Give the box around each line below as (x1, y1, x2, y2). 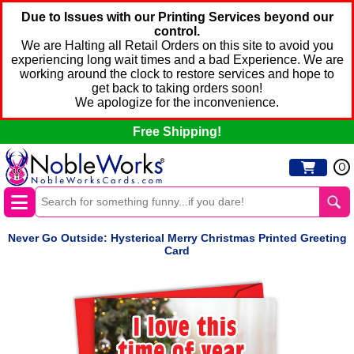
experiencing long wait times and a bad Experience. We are (10, 53, 344, 66)
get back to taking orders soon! (92, 81, 262, 95)
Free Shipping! (133, 125, 221, 138)
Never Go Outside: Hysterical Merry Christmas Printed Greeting (7, 232, 347, 245)
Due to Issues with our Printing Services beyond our (21, 10, 333, 24)
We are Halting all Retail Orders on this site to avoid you (21, 39, 333, 52)
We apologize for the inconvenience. (75, 96, 279, 109)
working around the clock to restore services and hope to (20, 67, 334, 81)
